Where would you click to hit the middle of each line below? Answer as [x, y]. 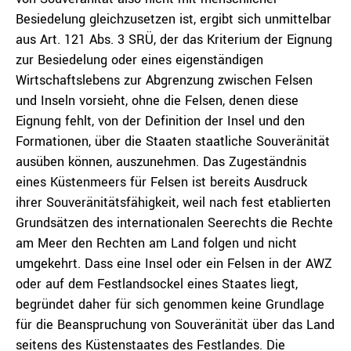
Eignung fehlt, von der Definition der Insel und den [160, 121]
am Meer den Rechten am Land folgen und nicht [156, 243]
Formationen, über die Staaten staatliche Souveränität [173, 141]
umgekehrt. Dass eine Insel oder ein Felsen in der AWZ [174, 264]
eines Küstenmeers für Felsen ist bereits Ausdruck [161, 182]
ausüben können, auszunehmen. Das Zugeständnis [161, 162]
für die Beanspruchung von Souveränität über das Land [175, 325]
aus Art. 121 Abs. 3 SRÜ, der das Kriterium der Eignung [174, 40]
